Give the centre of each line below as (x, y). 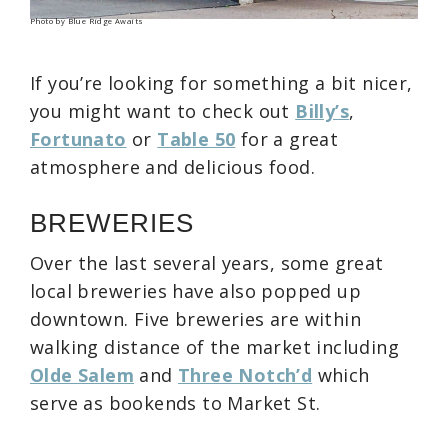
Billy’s (322, 110)
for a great (287, 138)
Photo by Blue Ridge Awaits (87, 21)
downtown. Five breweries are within (195, 318)
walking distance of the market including (214, 346)
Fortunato (78, 138)
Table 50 (196, 138)
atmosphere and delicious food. (172, 166)
